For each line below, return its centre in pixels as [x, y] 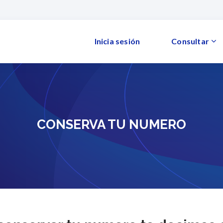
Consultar [190, 41]
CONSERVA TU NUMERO [111, 124]
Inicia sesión [117, 41]
